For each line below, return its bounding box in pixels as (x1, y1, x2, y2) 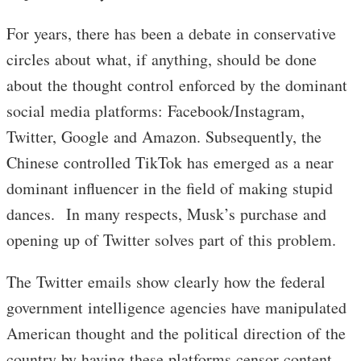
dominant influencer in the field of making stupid (6, 177, 333, 199)
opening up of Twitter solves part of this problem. (6, 229, 336, 251)
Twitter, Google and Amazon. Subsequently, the (6, 126, 322, 147)
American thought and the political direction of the (6, 322, 346, 344)
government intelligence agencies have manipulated (6, 297, 346, 318)
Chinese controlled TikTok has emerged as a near (6, 151, 334, 173)
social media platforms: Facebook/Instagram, (6, 100, 305, 122)
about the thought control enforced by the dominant (6, 74, 347, 96)
